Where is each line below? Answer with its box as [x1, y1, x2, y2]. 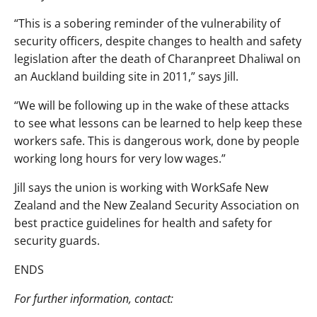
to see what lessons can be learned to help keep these [14, 115, 302, 132]
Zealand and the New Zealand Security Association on [14, 197, 299, 214]
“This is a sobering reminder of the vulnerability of [14, 16, 280, 32]
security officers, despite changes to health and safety [14, 33, 301, 50]
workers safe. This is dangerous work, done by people [14, 133, 299, 149]
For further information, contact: [14, 291, 173, 307]
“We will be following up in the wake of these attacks [14, 98, 289, 114]
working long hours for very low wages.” [14, 151, 226, 167]
